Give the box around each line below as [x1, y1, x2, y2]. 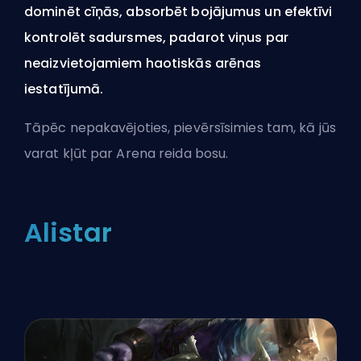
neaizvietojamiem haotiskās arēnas [24, 53, 262, 73]
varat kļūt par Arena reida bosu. [24, 143, 232, 163]
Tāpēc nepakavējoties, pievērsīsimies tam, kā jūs [24, 118, 336, 137]
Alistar [24, 214, 112, 251]
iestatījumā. [24, 79, 104, 98]
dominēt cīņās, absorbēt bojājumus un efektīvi [24, 2, 333, 21]
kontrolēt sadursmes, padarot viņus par [24, 27, 288, 47]
